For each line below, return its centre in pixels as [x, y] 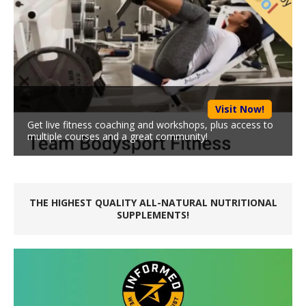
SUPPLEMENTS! [153, 214]
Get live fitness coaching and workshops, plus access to [150, 124]
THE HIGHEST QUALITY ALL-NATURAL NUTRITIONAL [153, 202]
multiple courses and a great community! [117, 136]
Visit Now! [240, 109]
